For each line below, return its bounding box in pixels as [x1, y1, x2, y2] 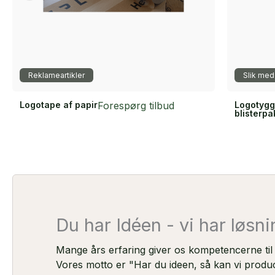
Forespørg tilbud [98, 99, 174, 112]
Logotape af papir [20, 99, 98, 110]
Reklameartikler [28, 70, 85, 80]
